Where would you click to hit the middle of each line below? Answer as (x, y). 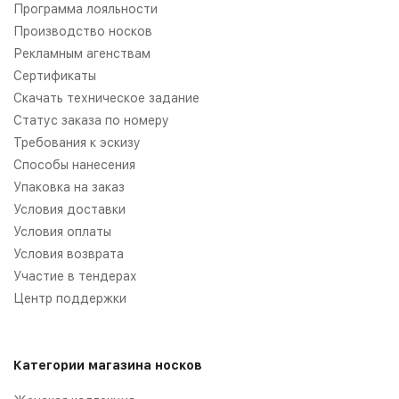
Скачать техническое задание (106, 98)
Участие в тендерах (75, 276)
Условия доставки (69, 209)
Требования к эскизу (77, 142)
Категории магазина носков (108, 365)
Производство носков (83, 31)
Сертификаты (55, 75)
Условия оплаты (62, 231)
